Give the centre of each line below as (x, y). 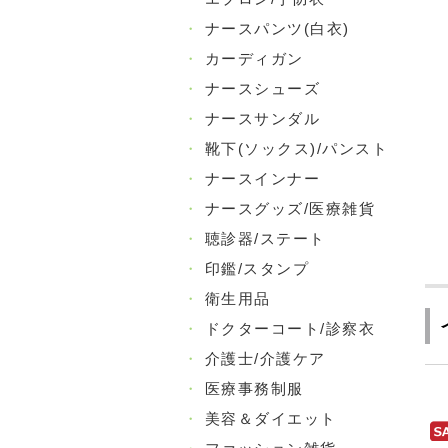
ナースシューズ (262, 88)
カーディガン (254, 58)
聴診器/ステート (265, 238)
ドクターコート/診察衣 (289, 328)
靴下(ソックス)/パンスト (296, 148)
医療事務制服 (254, 388)
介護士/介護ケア (265, 358)
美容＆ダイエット (270, 418)
